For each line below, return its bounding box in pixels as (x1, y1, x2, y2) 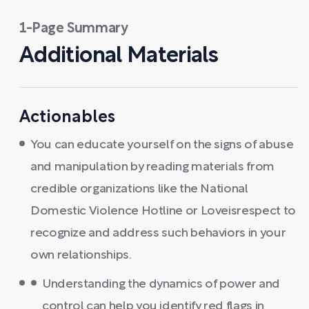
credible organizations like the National (30, 183, 248, 195)
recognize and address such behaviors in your (30, 228, 286, 239)
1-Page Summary (19, 23, 128, 35)
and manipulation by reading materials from (30, 161, 275, 173)
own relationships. (30, 250, 132, 261)
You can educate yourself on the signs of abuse (30, 139, 294, 151)
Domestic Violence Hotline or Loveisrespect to (30, 206, 296, 217)
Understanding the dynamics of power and (42, 279, 280, 290)
